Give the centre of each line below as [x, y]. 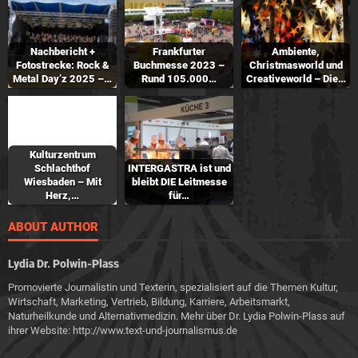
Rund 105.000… [179, 78]
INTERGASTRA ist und [179, 168]
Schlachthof [62, 168]
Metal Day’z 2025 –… [62, 78]
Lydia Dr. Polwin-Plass [64, 263]
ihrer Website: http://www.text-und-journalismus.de [123, 330]
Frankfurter [179, 51]
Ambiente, [296, 51]
